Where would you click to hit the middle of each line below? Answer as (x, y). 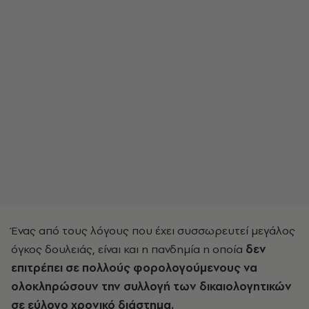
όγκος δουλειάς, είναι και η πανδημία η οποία (128, 249)
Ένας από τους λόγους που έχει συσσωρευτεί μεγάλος (153, 230)
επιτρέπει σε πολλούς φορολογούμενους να (134, 268)
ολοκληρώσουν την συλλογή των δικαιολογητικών (151, 286)
